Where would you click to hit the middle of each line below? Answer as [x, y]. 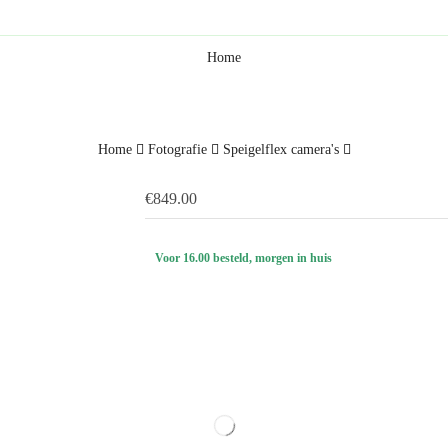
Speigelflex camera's [280, 149]
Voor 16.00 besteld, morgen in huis [244, 258]
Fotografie [177, 149]
